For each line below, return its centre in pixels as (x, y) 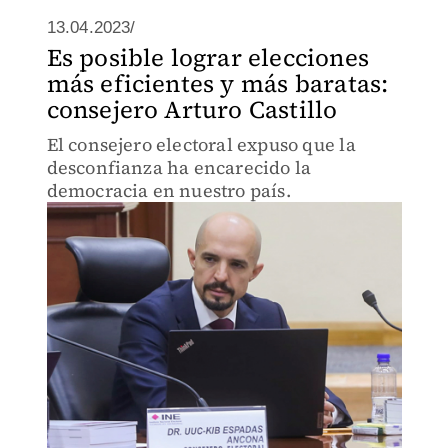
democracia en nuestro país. (168, 190)
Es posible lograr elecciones (208, 57)
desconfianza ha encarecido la (179, 167)
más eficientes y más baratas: (217, 83)
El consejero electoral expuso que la (201, 144)
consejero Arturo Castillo (192, 109)
